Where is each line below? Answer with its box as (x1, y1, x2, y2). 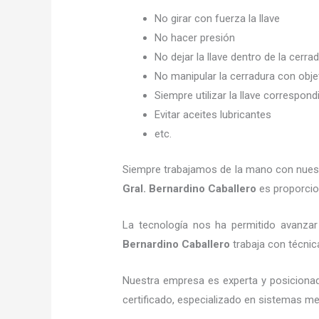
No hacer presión (155, 31, 239, 45)
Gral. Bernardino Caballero (122, 182, 257, 195)
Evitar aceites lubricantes (155, 108, 272, 122)
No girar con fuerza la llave (155, 12, 283, 26)
